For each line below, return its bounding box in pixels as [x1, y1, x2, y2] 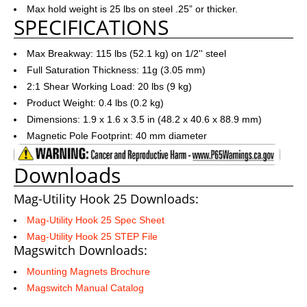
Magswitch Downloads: [14, 241, 147, 258]
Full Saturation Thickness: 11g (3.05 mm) [27, 64, 206, 75]
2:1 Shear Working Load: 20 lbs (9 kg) [27, 81, 192, 92]
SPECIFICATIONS [14, 13, 169, 41]
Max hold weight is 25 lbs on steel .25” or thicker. [27, 3, 238, 14]
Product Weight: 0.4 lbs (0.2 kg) [27, 97, 164, 108]
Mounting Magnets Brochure [27, 265, 150, 277]
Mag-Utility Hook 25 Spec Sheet [27, 214, 164, 225]
